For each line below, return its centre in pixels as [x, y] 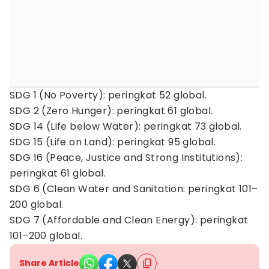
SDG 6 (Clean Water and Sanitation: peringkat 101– [134, 189]
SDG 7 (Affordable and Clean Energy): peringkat [129, 220]
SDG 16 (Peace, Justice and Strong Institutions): [126, 158]
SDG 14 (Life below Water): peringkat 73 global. [126, 126]
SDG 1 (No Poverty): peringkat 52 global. [108, 95]
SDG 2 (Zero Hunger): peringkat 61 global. [111, 111]
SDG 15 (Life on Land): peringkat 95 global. [113, 142]
